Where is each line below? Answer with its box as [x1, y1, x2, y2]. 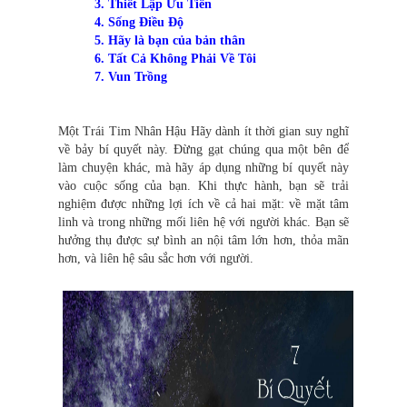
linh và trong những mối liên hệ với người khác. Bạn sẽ [58, 215, 349, 230]
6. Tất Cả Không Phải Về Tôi [94, 52, 256, 66]
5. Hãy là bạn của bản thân [94, 34, 245, 48]
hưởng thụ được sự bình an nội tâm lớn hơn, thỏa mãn [58, 233, 349, 248]
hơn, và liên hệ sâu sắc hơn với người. [58, 252, 253, 266]
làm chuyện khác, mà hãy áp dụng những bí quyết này [58, 161, 349, 175]
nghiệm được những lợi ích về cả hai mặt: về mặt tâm [58, 197, 349, 212]
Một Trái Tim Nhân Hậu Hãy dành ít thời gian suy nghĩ [58, 124, 349, 139]
